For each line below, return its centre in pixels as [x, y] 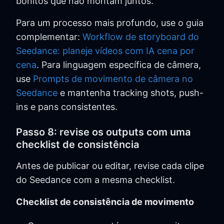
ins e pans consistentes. [67, 106]
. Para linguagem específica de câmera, [119, 64]
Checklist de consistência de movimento [105, 201]
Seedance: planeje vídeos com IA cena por [105, 50]
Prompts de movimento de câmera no [113, 78]
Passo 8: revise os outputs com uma [103, 132]
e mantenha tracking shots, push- [130, 92]
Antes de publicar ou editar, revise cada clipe [110, 165]
